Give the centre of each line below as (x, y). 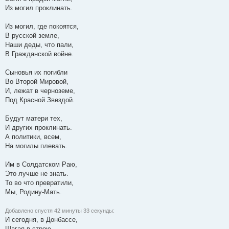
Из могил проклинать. (39, 8)
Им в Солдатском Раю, (41, 165)
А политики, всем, (33, 137)
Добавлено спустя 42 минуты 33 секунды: (60, 211)
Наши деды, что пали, (39, 45)
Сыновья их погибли (36, 73)
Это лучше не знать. (37, 174)
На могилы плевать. (36, 146)
